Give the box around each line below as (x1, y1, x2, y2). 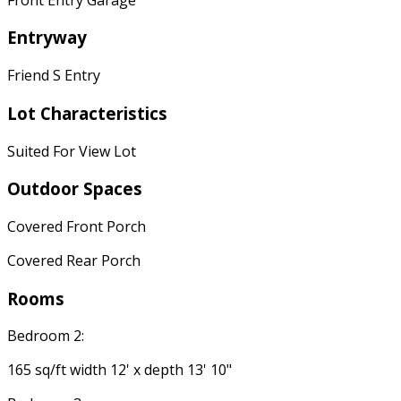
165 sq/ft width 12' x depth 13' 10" (7, 360, 232, 380)
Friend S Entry (7, 65, 100, 86)
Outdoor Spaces (7, 177, 142, 200)
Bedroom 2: (7, 326, 84, 346)
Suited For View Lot (7, 141, 136, 161)
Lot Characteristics (7, 101, 167, 124)
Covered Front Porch (7, 217, 146, 236)
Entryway (7, 26, 87, 49)
